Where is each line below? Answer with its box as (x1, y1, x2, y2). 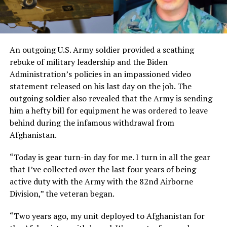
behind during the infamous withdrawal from (9, 117, 174, 128)
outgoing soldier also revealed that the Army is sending (9, 92, 212, 104)
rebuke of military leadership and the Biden (9, 56, 168, 67)
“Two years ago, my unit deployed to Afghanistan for (9, 210, 205, 221)
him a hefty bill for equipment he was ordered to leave (9, 104, 208, 116)
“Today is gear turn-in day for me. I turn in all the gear (9, 151, 210, 163)
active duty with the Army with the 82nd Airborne (9, 175, 193, 187)
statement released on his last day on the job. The (9, 80, 192, 92)
